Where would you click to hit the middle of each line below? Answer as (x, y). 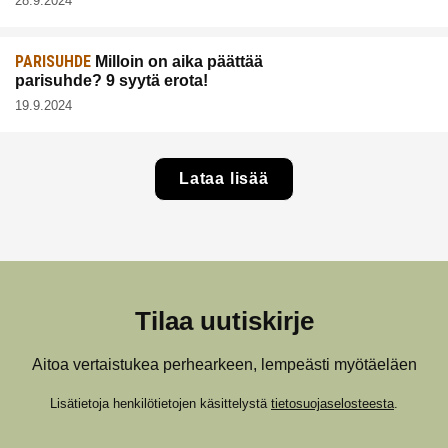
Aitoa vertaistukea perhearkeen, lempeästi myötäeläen (224, 364)
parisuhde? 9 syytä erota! (111, 81)
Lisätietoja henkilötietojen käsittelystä (160, 403)
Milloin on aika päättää (177, 62)
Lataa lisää (224, 178)
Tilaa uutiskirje (224, 320)
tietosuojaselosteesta (332, 403)
